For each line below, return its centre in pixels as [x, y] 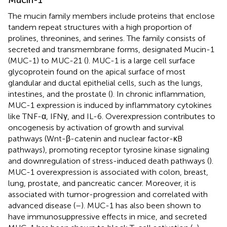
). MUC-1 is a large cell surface [141, 60]
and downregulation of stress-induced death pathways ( [109, 161]
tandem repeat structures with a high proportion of [100, 27]
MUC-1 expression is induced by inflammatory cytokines [110, 105]
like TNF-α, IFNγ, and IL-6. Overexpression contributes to [112, 116]
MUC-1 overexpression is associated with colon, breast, [108, 172]
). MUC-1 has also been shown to [141, 205]
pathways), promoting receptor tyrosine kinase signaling [109, 149]
